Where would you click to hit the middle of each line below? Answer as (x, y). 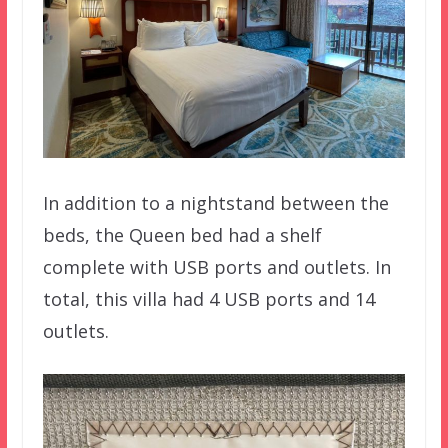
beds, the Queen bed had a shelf (182, 235)
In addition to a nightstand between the (215, 203)
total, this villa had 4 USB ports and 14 (208, 299)
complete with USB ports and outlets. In (216, 267)
